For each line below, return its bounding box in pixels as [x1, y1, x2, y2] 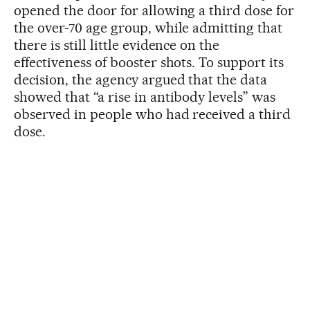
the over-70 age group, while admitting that [14, 19, 283, 37]
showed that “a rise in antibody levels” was [14, 89, 276, 106]
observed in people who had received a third [14, 106, 291, 123]
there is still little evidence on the [14, 37, 220, 54]
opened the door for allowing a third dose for [14, 2, 295, 19]
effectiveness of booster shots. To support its [14, 54, 284, 71]
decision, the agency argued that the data [14, 71, 268, 89]
